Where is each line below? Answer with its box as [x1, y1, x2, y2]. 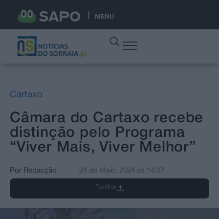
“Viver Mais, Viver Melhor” [10, 141, 196, 154]
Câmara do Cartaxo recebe [10, 111, 204, 125]
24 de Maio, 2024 [79, 167, 135, 174]
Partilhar [95, 184, 117, 191]
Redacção [23, 167, 57, 174]
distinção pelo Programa [10, 126, 185, 140]
